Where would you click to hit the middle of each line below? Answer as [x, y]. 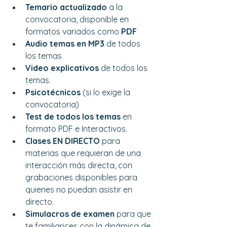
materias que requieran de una [84, 153]
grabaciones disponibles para [82, 177]
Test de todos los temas [73, 116]
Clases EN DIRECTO [63, 141]
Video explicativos [62, 68]
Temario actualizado [66, 7]
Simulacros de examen [70, 214]
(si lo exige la [107, 92]
